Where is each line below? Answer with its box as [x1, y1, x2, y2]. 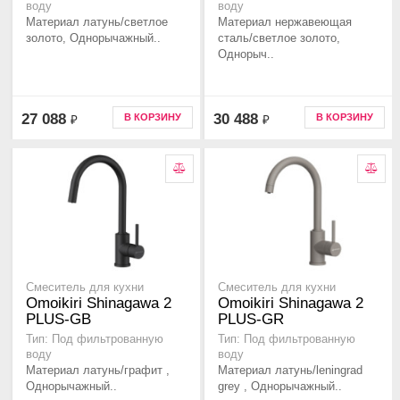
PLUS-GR [218, 311, 284, 329]
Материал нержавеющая [218, 15, 352, 29]
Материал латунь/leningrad [218, 363, 362, 378]
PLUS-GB [26, 311, 91, 329]
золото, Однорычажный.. [26, 31, 161, 46]
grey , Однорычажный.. [218, 379, 342, 394]
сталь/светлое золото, [218, 31, 340, 46]
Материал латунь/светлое [26, 15, 168, 29]
